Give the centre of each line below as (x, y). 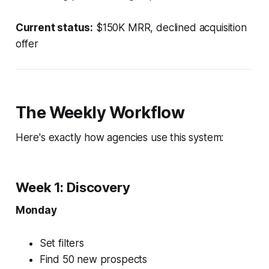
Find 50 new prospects (93, 259)
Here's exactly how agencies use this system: (119, 137)
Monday (36, 210)
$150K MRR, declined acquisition (170, 27)
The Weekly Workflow (100, 112)
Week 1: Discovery (73, 187)
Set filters (62, 243)
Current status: (54, 27)
